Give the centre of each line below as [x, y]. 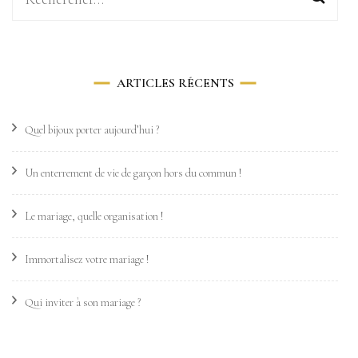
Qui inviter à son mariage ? [83, 302]
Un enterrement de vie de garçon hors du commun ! [133, 173]
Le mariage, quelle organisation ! [94, 216]
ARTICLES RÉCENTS [175, 83]
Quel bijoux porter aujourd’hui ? [92, 130]
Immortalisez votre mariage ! [87, 259]
